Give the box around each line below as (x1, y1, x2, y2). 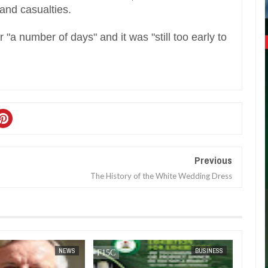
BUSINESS (194, 246, 223, 255)
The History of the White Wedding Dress (90, 171, 233, 181)
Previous (194, 153, 233, 167)
